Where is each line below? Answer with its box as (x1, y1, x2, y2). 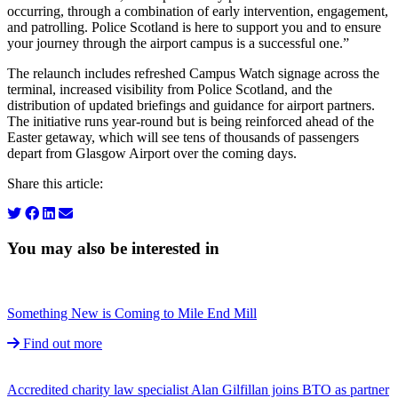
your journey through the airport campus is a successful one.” (7, 36, 349, 52)
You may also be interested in (7, 239, 219, 259)
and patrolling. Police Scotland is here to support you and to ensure (7, 20, 381, 36)
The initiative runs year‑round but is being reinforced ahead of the (7, 114, 374, 130)
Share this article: (7, 176, 103, 192)
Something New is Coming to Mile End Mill (7, 305, 257, 321)
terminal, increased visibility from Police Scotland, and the (7, 82, 332, 98)
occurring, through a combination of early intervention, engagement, (7, 4, 388, 20)
